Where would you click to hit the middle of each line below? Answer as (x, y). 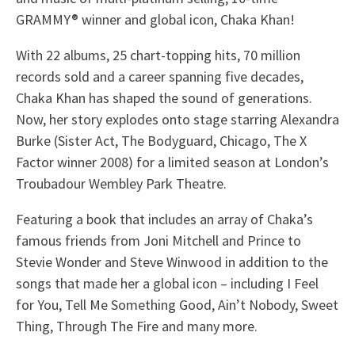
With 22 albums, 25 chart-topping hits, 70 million (158, 55)
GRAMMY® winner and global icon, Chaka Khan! (155, 20)
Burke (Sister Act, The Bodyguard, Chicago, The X (161, 141)
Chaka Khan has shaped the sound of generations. (164, 98)
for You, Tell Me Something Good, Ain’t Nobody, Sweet (177, 305)
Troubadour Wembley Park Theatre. (121, 184)
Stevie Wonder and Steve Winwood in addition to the (172, 262)
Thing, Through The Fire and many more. (137, 326)
